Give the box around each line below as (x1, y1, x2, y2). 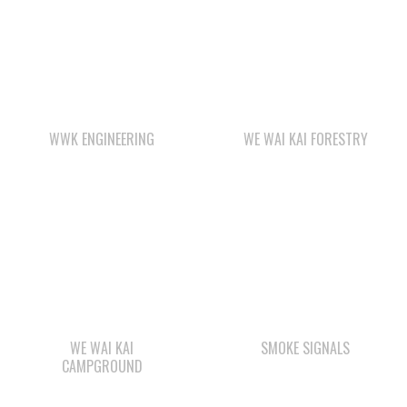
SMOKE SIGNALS (261, 264, 350, 287)
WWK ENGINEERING (49, 55, 154, 77)
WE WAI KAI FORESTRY (243, 55, 368, 77)
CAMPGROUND (61, 283, 143, 305)
